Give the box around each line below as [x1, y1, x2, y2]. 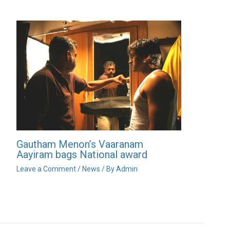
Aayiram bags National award [16, 148, 147, 161]
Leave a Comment [16, 165, 76, 174]
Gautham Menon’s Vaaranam [16, 138, 143, 151]
